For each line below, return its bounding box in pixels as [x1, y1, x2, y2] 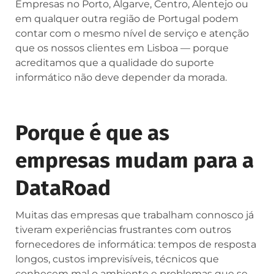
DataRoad [15, 174, 111, 201]
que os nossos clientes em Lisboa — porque [15, 42, 229, 54]
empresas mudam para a [15, 147, 254, 173]
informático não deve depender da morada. [15, 71, 227, 83]
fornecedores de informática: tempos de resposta [15, 238, 256, 250]
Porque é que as [15, 119, 169, 146]
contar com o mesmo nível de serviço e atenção [15, 27, 249, 39]
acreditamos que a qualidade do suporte [15, 56, 214, 68]
